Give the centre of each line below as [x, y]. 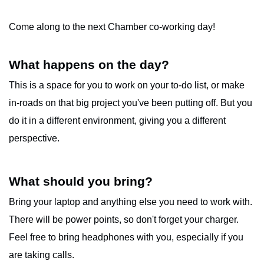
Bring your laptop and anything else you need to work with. [131, 202]
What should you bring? [81, 181]
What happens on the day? [89, 65]
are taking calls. [42, 255]
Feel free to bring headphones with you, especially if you [126, 237]
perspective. [34, 138]
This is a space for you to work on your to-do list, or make [127, 85]
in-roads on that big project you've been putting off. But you [131, 103]
